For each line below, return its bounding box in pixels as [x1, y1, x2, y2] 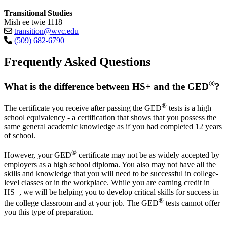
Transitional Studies [4, 9, 72, 18]
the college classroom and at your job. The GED [4, 199, 159, 208]
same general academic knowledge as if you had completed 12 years [4, 122, 222, 131]
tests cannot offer [164, 199, 220, 208]
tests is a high [167, 104, 211, 113]
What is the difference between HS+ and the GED [4, 81, 209, 92]
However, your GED [4, 150, 71, 160]
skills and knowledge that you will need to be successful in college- [4, 169, 218, 178]
